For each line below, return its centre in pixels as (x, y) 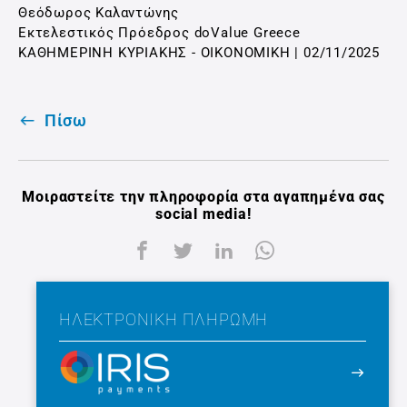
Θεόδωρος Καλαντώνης (99, 13)
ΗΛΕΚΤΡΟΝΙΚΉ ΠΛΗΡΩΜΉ (164, 319)
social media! (203, 214)
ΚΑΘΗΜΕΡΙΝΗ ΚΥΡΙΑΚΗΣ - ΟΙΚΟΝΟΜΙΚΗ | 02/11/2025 (199, 53)
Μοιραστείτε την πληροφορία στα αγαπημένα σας (203, 197)
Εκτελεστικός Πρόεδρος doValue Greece (159, 33)
